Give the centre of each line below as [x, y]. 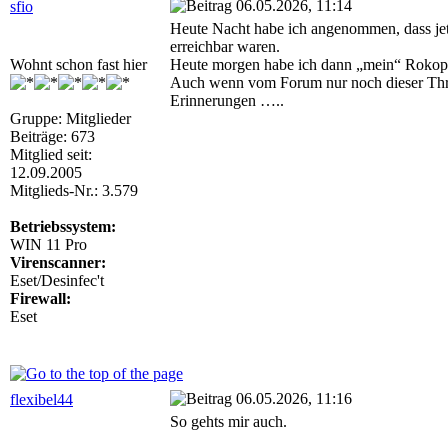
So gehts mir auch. [228, 421]
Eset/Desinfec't [57, 280]
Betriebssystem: [63, 226]
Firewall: [40, 298]
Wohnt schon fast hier [78, 64]
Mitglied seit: [51, 154]
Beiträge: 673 [52, 136]
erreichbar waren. [225, 46]
